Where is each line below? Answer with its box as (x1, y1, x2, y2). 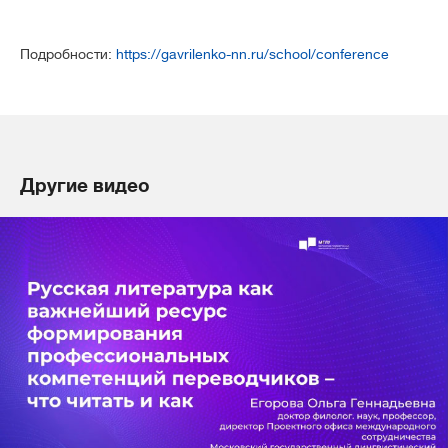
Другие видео (20, 174, 150, 196)
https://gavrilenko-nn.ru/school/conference (116, 46, 389, 62)
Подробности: (20, 46, 116, 62)
